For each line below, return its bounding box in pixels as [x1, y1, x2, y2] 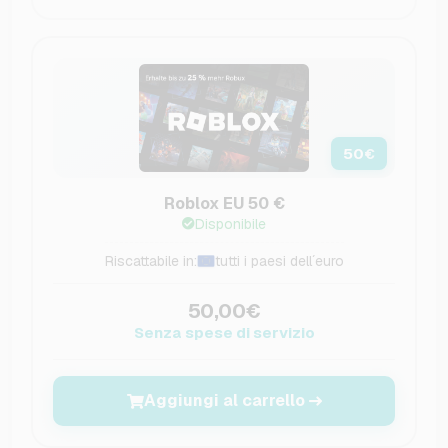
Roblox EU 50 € [163, 193, 285, 215]
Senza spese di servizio [133, 323, 315, 343]
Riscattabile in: [104, 252, 197, 271]
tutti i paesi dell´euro [214, 252, 344, 271]
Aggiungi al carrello [143, 390, 305, 412]
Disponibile [195, 215, 266, 234]
